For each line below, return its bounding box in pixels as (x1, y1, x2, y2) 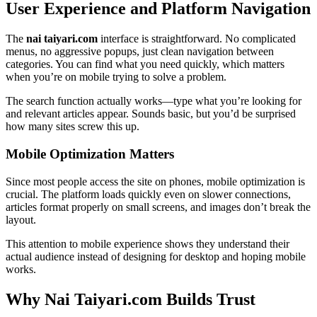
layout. (6, 213, 36, 226)
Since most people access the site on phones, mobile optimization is (6, 175, 305, 188)
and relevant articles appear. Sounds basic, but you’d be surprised (6, 108, 296, 120)
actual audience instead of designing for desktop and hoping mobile (6, 250, 306, 263)
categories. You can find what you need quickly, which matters (6, 58, 284, 71)
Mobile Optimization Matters (6, 146, 174, 162)
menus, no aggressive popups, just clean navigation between (6, 45, 274, 58)
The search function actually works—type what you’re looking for (6, 95, 301, 108)
